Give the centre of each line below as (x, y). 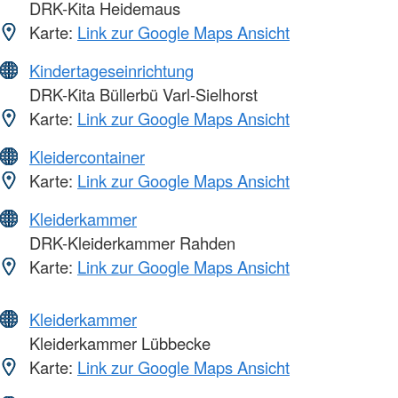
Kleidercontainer (87, 157)
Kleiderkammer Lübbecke (118, 343)
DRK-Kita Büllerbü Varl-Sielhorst (141, 95)
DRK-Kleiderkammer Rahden (130, 243)
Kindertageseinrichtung (111, 71)
